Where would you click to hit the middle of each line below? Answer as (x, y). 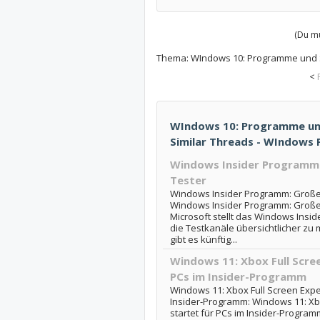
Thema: (173, 58)
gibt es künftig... (203, 240)
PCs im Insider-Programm (238, 277)
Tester (188, 180)
